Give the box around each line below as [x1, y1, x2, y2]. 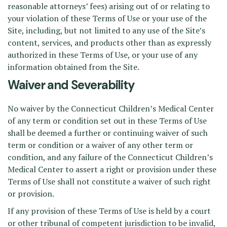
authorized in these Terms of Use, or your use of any [8, 49, 198, 60]
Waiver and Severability [8, 77, 135, 93]
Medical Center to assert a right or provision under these [8, 164, 216, 175]
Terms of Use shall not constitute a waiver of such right [8, 176, 211, 187]
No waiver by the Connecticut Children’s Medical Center [8, 103, 214, 114]
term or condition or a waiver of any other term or [8, 139, 193, 150]
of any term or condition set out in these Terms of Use [8, 115, 207, 126]
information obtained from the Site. [8, 61, 139, 72]
